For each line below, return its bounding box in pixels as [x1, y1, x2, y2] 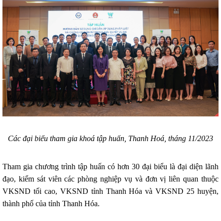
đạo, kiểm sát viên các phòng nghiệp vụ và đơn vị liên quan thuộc [2, 175, 219, 184]
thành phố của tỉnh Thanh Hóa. [2, 199, 100, 208]
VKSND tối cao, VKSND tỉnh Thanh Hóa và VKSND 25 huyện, [2, 187, 219, 196]
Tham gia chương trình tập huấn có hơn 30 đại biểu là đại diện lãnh [2, 162, 219, 171]
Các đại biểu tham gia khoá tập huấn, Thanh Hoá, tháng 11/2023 [8, 134, 213, 143]
